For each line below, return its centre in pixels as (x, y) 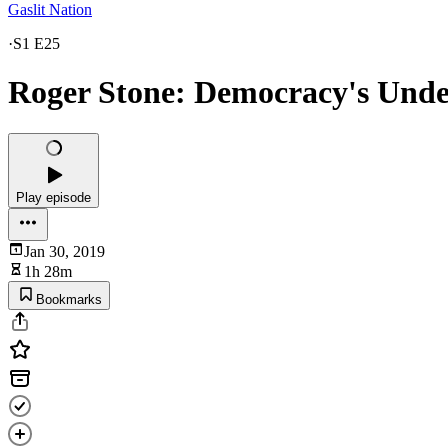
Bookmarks (69, 299)
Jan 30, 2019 (64, 251)
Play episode (53, 197)
